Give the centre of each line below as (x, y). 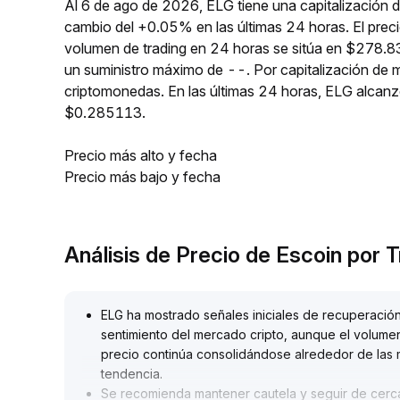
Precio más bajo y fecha (142, 177)
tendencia (130, 374)
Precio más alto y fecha (141, 155)
